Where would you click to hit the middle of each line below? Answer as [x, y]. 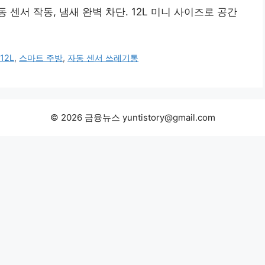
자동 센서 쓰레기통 [103, 58]
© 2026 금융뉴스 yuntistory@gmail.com [132, 118]
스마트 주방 [41, 58]
